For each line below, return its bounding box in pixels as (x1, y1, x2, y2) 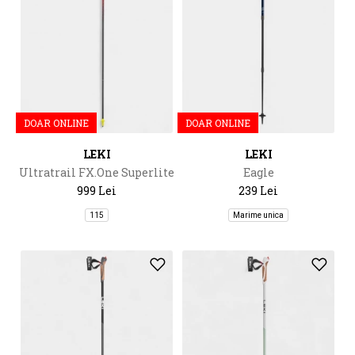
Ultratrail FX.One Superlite (19, 165, 174, 180)
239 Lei (239, 183, 278, 198)
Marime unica (233, 211, 284, 219)
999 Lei (77, 183, 116, 198)
